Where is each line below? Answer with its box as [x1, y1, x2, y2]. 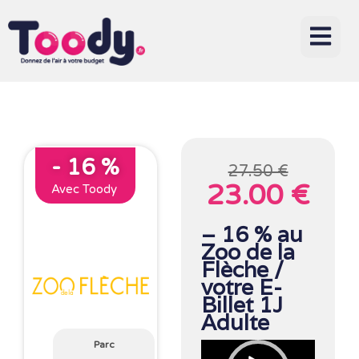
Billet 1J [201, 291, 284, 319]
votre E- [201, 273, 283, 301]
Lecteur [200, 341, 247, 357]
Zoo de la [201, 238, 296, 266]
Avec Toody [51, 182, 117, 196]
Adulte [201, 309, 270, 337]
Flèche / [201, 256, 284, 284]
